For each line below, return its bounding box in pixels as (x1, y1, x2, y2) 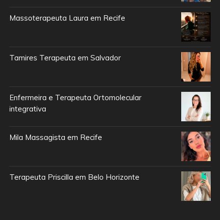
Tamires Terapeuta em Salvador (9, 53, 121, 63)
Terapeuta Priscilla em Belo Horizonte (9, 172, 139, 182)
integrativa (9, 104, 46, 114)
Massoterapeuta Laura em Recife (9, 13, 125, 23)
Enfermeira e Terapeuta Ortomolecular (9, 93, 141, 103)
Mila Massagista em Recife (9, 133, 102, 142)
